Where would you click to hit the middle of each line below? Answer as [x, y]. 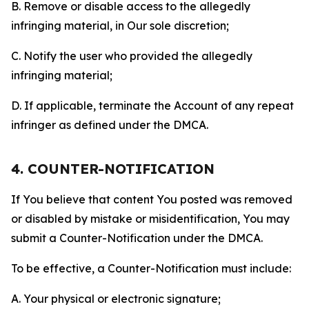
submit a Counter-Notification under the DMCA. [137, 238]
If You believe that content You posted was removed [152, 199]
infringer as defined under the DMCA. [110, 125]
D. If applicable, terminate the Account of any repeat [152, 106]
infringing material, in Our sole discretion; [120, 26]
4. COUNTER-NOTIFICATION [113, 169]
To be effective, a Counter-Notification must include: [151, 268]
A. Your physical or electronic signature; [116, 299]
